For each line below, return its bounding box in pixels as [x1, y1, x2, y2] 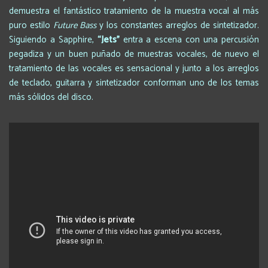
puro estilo [9, 17, 53, 33]
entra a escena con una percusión [119, 32, 260, 47]
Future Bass [53, 17, 96, 33]
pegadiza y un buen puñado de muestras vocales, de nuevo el [9, 46, 259, 62]
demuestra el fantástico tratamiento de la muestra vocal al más [9, 3, 259, 19]
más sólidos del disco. [9, 89, 93, 105]
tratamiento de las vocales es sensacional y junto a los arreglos [9, 60, 259, 76]
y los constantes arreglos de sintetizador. [96, 17, 259, 33]
